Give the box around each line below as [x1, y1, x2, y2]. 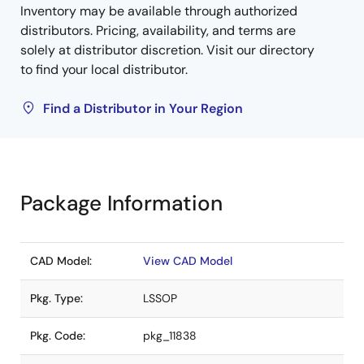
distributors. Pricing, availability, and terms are [20, 22, 296, 39]
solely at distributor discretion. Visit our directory [20, 41, 314, 58]
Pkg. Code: [30, 328, 85, 343]
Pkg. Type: [30, 291, 83, 305]
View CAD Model [143, 253, 232, 268]
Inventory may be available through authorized [20, 2, 297, 19]
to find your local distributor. [20, 61, 188, 78]
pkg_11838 [143, 328, 197, 343]
